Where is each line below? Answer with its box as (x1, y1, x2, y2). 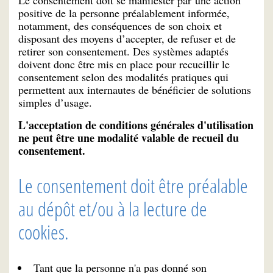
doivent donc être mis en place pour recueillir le (18, 57, 230, 72)
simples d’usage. (18, 95, 92, 110)
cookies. (18, 219, 69, 246)
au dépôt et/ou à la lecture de (18, 196, 207, 222)
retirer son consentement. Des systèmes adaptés (18, 44, 229, 59)
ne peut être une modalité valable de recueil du (18, 130, 239, 146)
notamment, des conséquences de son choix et (18, 18, 222, 34)
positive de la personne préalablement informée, (18, 5, 230, 21)
